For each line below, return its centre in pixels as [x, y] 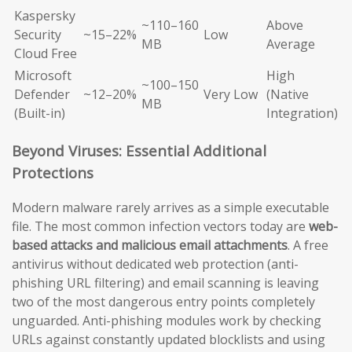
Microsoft [43, 75]
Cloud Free [46, 53]
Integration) [302, 113]
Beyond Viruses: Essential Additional [139, 150]
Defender [42, 94]
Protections [53, 172]
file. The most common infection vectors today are [160, 227]
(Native [288, 94]
